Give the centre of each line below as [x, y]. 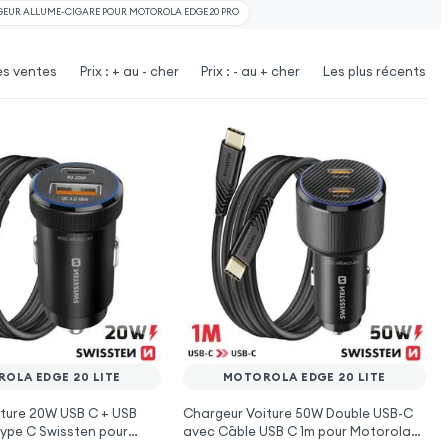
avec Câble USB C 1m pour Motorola [296, 431]
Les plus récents [374, 71]
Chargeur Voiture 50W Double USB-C [297, 413]
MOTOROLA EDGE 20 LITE [304, 377]
